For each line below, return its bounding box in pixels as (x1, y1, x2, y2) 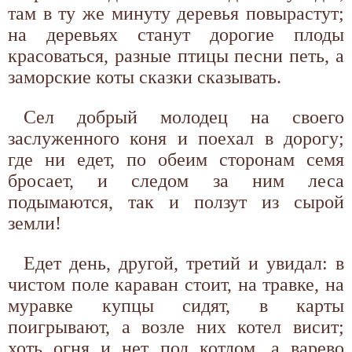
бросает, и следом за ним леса (8, 170, 344, 191)
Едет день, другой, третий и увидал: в (24, 252, 344, 273)
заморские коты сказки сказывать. (8, 66, 281, 87)
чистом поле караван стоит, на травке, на (8, 273, 344, 295)
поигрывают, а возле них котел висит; (8, 316, 344, 337)
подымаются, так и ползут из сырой (8, 191, 344, 212)
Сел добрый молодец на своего (24, 106, 344, 127)
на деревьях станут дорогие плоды (8, 24, 344, 45)
